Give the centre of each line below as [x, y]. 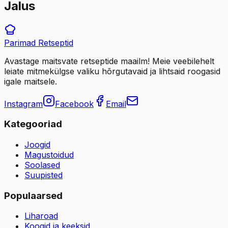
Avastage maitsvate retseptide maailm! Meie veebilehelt [109, 61]
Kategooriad [33, 124]
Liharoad [41, 216]
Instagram [23, 104]
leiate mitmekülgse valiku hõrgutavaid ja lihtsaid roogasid [112, 71]
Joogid [37, 144]
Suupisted [44, 175]
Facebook [74, 104]
